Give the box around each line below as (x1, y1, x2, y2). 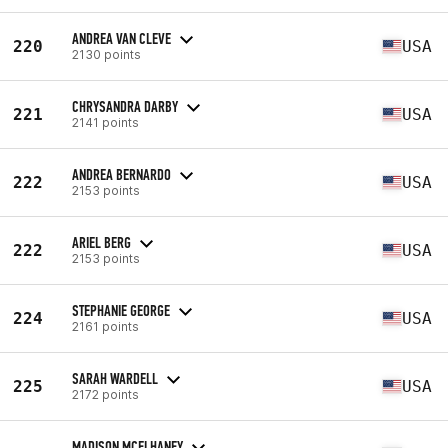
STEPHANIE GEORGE (72, 300, 170, 320)
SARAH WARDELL (72, 368, 158, 388)
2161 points (72, 318, 139, 334)
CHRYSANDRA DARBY (72, 96, 178, 116)
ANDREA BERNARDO (72, 164, 171, 184)
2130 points (72, 46, 141, 62)
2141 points (72, 114, 139, 130)
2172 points (72, 386, 139, 402)
